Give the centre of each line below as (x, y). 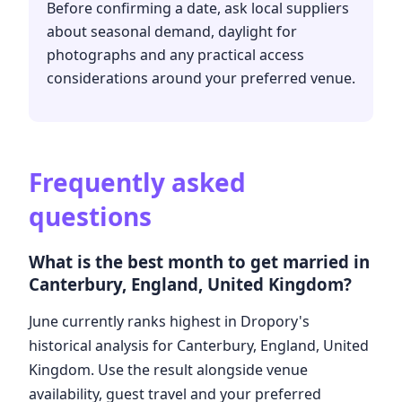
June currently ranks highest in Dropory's (169, 321)
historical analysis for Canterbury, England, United (199, 345)
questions (90, 217)
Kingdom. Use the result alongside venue (168, 369)
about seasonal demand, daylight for (172, 32)
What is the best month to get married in (199, 261)
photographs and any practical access (175, 55)
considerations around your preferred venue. (201, 79)
